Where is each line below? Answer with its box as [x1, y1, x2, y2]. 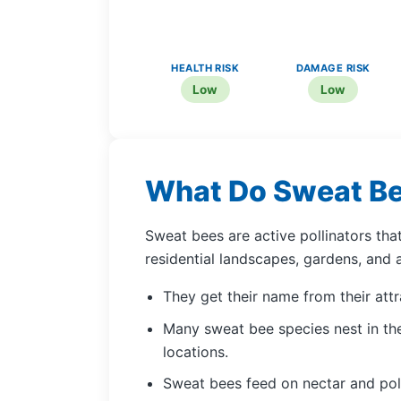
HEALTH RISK [171, 61, 240, 74]
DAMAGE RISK [295, 61, 371, 74]
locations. [163, 342, 228, 361]
